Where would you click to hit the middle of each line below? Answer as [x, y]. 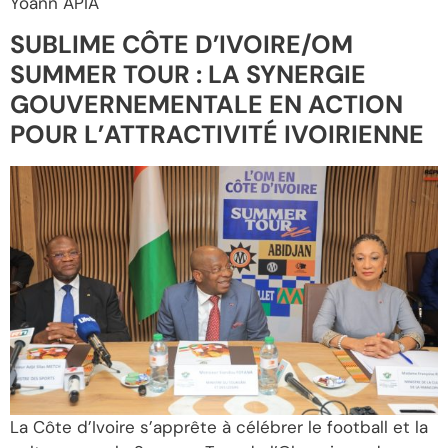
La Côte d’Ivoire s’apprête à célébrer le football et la [219, 427]
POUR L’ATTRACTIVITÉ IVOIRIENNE [217, 135]
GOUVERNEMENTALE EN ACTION [206, 105]
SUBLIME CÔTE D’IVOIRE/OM [181, 45]
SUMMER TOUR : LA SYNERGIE [188, 75]
